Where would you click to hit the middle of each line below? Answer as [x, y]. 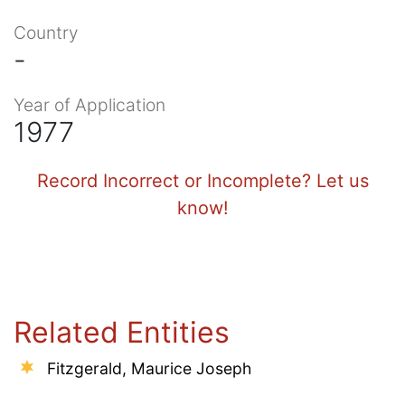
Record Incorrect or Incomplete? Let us [202, 180]
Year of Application [89, 104]
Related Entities [122, 332]
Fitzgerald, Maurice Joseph [149, 368]
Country [46, 32]
